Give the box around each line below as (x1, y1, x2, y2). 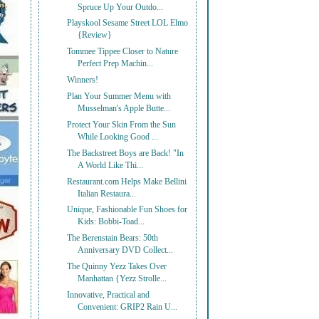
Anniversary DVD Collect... (78, 246, 174, 256)
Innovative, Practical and (67, 290, 150, 300)
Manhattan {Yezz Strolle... (78, 274, 167, 284)
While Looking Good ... (78, 132, 159, 142)
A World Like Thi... (78, 160, 144, 170)
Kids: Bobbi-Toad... (78, 217, 145, 227)
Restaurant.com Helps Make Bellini (67, 177, 187, 187)
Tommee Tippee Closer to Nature (67, 47, 179, 57)
